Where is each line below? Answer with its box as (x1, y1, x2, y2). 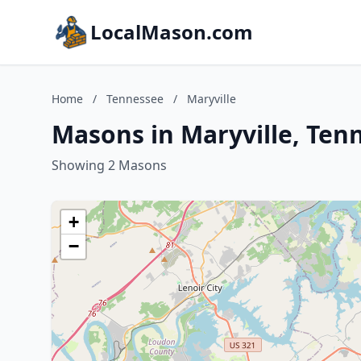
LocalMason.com (90, 19, 253, 45)
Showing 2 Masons (52, 156, 167, 174)
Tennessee (106, 91, 164, 106)
